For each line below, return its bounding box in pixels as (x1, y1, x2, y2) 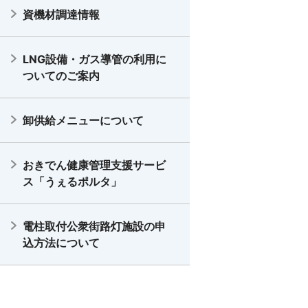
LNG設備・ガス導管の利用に (23, 52, 166, 66)
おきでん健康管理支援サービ (23, 158, 166, 172)
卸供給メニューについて (23, 113, 144, 127)
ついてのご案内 (23, 69, 100, 82)
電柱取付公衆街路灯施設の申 (23, 219, 166, 233)
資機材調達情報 (23, 8, 100, 21)
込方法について (23, 236, 100, 250)
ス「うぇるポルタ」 (23, 175, 122, 188)
